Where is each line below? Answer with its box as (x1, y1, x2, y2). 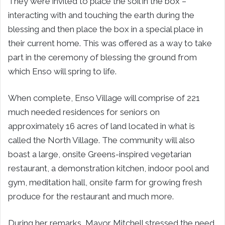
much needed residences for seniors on (8, 106, 160, 117)
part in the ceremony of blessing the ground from (8, 52, 197, 62)
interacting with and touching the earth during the (8, 10, 194, 20)
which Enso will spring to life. (8, 66, 117, 76)
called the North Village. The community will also (8, 135, 195, 145)
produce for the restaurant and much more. (8, 191, 174, 201)
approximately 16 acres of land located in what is (8, 121, 195, 131)
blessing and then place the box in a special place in (8, 24, 203, 34)
